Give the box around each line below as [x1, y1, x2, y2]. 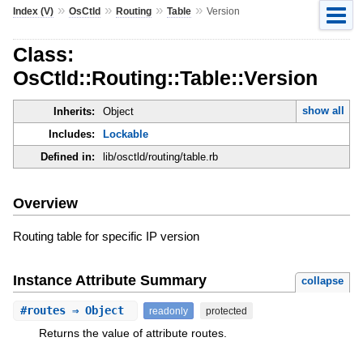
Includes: [48, 128, 95, 141]
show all [301, 105, 344, 117]
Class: [12, 42, 74, 66]
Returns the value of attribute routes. [38, 326, 227, 340]
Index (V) [12, 5, 53, 17]
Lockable [102, 128, 148, 141]
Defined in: [40, 151, 95, 164]
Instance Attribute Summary [12, 271, 207, 288]
